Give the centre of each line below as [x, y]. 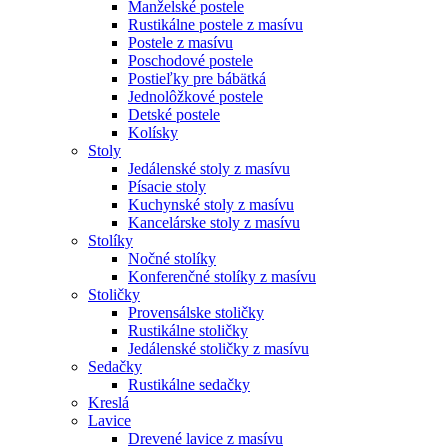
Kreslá [108, 402]
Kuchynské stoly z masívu [211, 204]
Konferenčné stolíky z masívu [222, 276]
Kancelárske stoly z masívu [214, 222]
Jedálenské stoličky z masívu [218, 348]
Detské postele [174, 114]
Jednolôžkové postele [195, 96]
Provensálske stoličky [196, 312]
